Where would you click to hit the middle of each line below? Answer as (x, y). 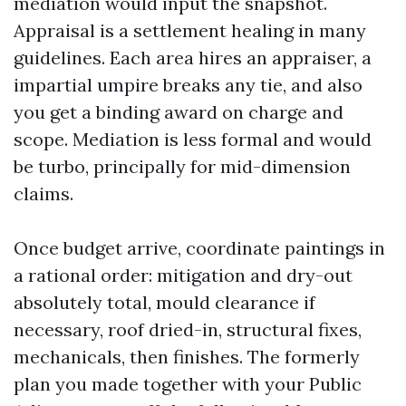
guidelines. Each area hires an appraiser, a (193, 58)
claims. (43, 193)
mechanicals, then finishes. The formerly (187, 357)
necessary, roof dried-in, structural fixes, (188, 329)
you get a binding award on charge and (179, 112)
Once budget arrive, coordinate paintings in (199, 248)
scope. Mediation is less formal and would (193, 139)
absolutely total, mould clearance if (164, 302)
